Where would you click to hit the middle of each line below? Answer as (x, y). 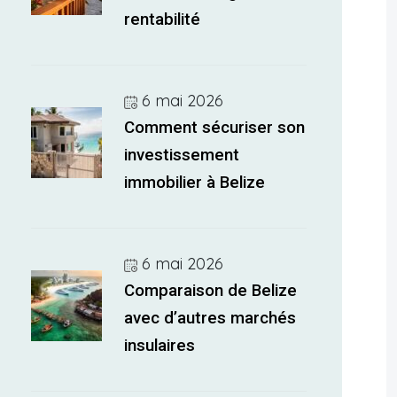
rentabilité (163, 19)
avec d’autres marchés (210, 318)
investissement (182, 155)
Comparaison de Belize (211, 291)
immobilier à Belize (195, 183)
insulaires (160, 346)
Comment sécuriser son (215, 128)
